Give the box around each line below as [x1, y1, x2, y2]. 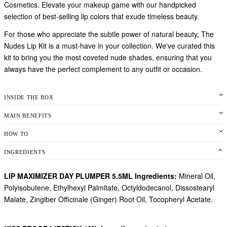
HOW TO [4, 131, 28, 137]
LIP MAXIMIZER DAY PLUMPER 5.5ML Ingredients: [4, 171, 177, 181]
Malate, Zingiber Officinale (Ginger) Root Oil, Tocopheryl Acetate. [4, 194, 213, 204]
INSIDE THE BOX [4, 94, 54, 100]
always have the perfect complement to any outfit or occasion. [4, 64, 202, 74]
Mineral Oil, [177, 171, 215, 181]
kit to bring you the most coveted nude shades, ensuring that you [4, 52, 212, 62]
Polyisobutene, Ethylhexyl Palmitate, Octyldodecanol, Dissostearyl [4, 182, 214, 193]
